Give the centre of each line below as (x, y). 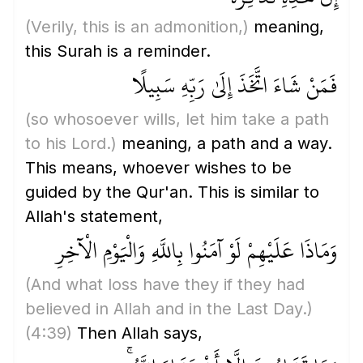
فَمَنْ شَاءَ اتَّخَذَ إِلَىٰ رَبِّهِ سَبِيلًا (232, 85)
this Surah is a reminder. (118, 51)
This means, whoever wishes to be (158, 168)
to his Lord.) (71, 143)
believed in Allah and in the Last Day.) (169, 309)
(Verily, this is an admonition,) (137, 27)
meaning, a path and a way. (224, 143)
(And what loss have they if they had (165, 284)
